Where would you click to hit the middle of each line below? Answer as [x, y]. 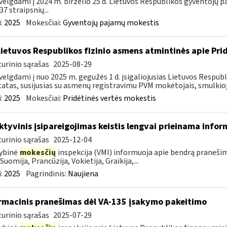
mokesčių [37, 153]
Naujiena [83, 174]
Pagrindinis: [47, 174]
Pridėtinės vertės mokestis [109, 98]
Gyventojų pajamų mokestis [111, 23]
